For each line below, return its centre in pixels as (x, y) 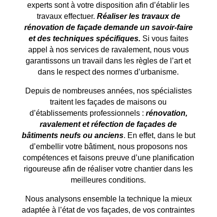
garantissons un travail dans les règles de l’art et (108, 61)
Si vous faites (164, 38)
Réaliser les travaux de (138, 16)
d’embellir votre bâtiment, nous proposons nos (108, 146)
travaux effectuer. (67, 16)
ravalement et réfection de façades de (108, 124)
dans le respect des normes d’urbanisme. (108, 72)
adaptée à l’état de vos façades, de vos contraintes (108, 210)
